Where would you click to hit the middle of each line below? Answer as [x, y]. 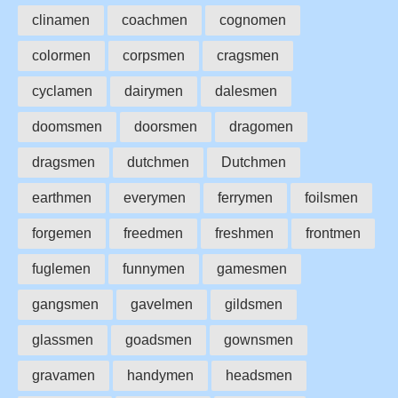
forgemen [62, 233]
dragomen [261, 126]
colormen [61, 55]
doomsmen [67, 126]
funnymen [154, 268]
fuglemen [61, 268]
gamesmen [252, 268]
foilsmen [331, 197]
